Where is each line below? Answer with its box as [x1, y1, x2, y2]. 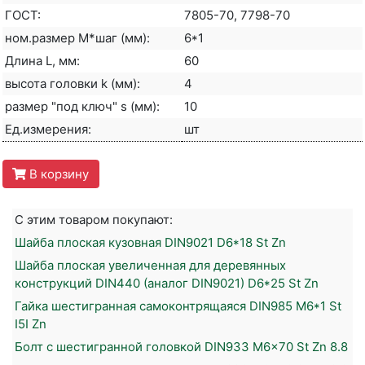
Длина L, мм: [5, 53, 80, 69]
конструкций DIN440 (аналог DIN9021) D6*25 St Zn [15, 275, 319, 292]
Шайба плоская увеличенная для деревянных [15, 257, 286, 274]
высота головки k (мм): [5, 76, 140, 92]
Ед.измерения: [5, 121, 91, 138]
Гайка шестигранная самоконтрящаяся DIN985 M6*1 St [15, 298, 341, 314]
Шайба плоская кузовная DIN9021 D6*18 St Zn [15, 235, 286, 251]
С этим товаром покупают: [15, 212, 173, 228]
